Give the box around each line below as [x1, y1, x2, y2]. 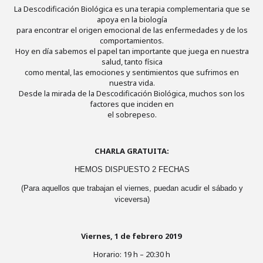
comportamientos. [100, 35, 164, 46]
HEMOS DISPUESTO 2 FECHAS [74, 165, 190, 174]
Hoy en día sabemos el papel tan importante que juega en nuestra [15, 46, 249, 56]
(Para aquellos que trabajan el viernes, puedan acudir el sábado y [21, 184, 243, 193]
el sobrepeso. [107, 109, 157, 120]
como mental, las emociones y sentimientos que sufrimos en [25, 67, 239, 77]
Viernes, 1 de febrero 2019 [80, 231, 183, 241]
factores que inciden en [90, 99, 174, 109]
